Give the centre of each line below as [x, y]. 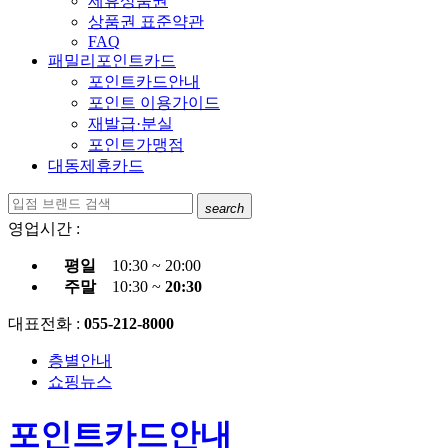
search [224, 208]
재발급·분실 [130, 123]
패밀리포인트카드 [112, 60]
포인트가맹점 [136, 144]
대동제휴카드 [96, 165]
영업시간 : [44, 228]
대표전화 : [46, 323]
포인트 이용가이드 [154, 102]
